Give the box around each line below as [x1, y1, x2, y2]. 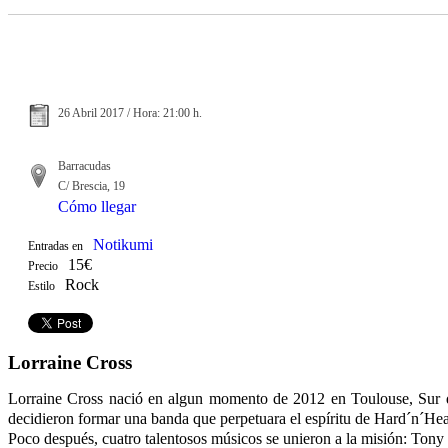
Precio [28, 258, 58, 273]
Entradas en [28, 238, 83, 253]
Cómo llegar [58, 197, 136, 215]
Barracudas [58, 158, 111, 173]
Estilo [28, 278, 55, 293]
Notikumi [93, 235, 153, 253]
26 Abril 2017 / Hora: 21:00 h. [58, 105, 202, 120]
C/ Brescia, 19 [58, 178, 125, 193]
